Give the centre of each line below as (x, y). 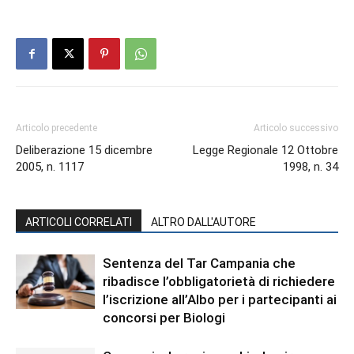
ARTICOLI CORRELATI (79, 222)
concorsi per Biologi (164, 318)
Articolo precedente (56, 128)
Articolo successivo (296, 128)
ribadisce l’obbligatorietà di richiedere (219, 281)
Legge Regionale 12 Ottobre (265, 150)
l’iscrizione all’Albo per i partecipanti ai (220, 299)
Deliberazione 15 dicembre (84, 150)
